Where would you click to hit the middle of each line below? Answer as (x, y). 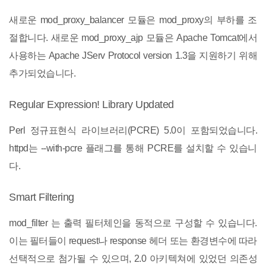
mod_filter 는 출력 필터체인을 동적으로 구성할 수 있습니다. (133, 223)
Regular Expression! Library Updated (91, 104)
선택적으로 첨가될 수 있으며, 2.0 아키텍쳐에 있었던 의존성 (133, 259)
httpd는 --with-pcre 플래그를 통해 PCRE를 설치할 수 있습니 (133, 148)
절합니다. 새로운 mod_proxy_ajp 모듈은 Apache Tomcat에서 (133, 38)
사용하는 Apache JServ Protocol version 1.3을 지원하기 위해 (133, 56)
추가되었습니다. (42, 73)
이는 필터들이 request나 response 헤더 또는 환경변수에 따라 (133, 241)
